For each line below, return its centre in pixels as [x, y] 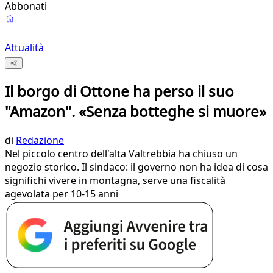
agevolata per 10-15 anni [62, 194]
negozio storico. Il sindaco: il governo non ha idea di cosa [136, 167]
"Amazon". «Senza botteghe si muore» [136, 112]
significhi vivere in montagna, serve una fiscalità [115, 181]
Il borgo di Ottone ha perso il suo [119, 91]
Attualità [24, 48]
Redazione [40, 140]
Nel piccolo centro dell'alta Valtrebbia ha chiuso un [121, 154]
